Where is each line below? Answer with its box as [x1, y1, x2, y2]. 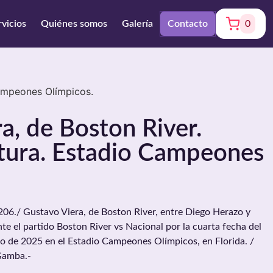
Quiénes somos [41, 19, 107, 29]
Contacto [168, 19, 208, 29]
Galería [122, 19, 153, 29]
